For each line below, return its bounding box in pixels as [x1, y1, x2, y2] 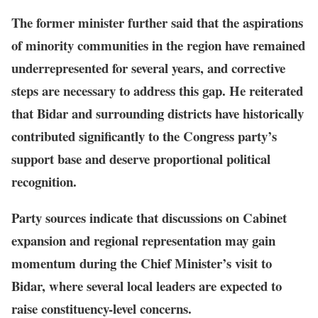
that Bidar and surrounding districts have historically [11, 104, 304, 124]
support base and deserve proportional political [11, 149, 270, 169]
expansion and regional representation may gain [11, 231, 275, 251]
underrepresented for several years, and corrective [11, 58, 285, 78]
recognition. [11, 172, 77, 192]
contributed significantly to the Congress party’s [11, 126, 277, 146]
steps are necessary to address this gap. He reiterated [11, 81, 303, 101]
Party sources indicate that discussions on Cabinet [11, 208, 287, 228]
